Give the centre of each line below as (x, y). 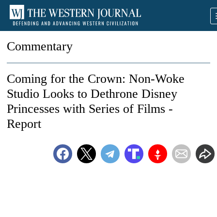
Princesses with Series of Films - (90, 109)
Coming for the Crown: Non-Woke (96, 79)
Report (24, 124)
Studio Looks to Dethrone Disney (92, 94)
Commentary (40, 46)
